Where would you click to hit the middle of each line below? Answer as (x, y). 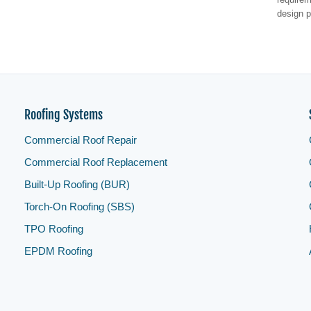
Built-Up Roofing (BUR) (77, 184)
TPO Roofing (53, 229)
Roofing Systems (63, 115)
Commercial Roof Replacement (95, 162)
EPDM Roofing (58, 251)
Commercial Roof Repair (80, 140)
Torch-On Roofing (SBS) (79, 207)
